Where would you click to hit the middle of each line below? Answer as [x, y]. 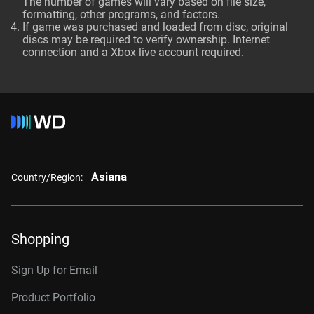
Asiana [109, 177]
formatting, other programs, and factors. [121, 14]
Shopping [40, 239]
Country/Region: [47, 177]
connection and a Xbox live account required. [133, 52]
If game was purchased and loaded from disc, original [155, 27]
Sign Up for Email [54, 270]
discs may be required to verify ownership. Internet [146, 40]
